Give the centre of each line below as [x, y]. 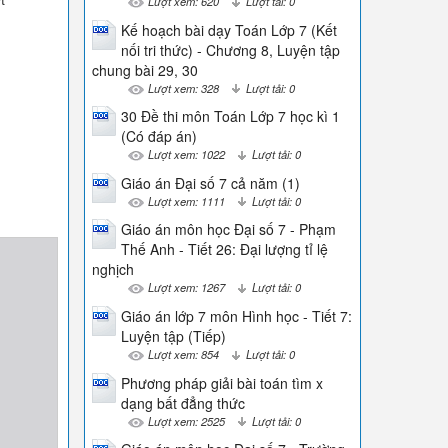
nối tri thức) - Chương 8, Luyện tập [230, 49]
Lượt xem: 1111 [186, 200]
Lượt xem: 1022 [186, 154]
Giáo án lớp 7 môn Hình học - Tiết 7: [236, 315]
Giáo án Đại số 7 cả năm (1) [210, 182]
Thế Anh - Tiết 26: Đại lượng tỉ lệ [224, 249]
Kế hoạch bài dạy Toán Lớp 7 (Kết [228, 29]
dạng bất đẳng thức [182, 402]
